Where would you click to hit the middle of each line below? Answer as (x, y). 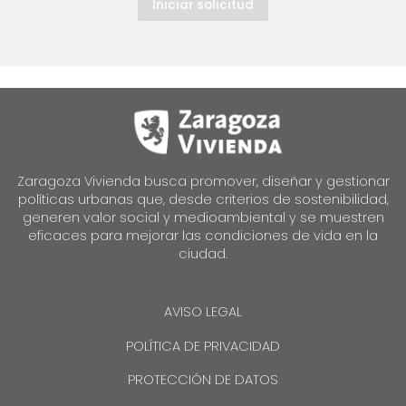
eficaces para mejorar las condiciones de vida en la (203, 236)
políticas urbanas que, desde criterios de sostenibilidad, (203, 200)
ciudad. (203, 254)
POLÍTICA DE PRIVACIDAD (203, 346)
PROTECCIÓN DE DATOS (203, 379)
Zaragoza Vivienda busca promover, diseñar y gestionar (203, 182)
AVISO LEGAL (203, 312)
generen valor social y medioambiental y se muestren (203, 218)
